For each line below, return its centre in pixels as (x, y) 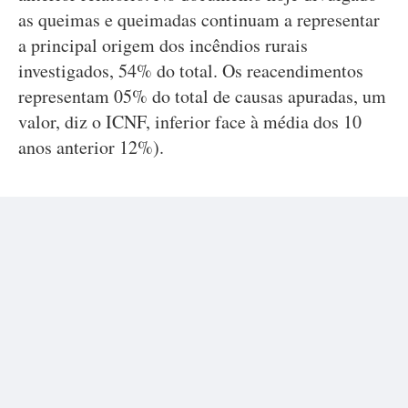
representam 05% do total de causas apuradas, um (202, 96)
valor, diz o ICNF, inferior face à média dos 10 (190, 122)
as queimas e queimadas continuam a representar (199, 20)
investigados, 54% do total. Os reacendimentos (191, 71)
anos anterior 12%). (91, 147)
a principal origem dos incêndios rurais (163, 45)
